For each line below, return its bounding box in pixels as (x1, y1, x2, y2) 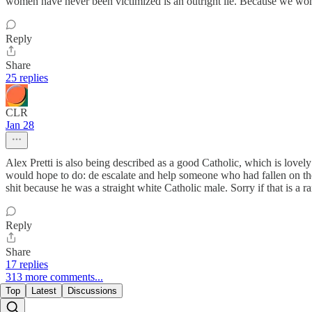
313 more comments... (6, 271, 103, 283)
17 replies (6, 258, 48, 271)
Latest (31, 286, 56, 297)
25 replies (6, 72, 48, 84)
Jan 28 (6, 119, 34, 132)
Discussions (68, 286, 117, 297)
